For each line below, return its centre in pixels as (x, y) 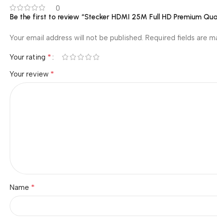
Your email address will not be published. (77, 38)
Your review (30, 74)
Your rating (29, 57)
